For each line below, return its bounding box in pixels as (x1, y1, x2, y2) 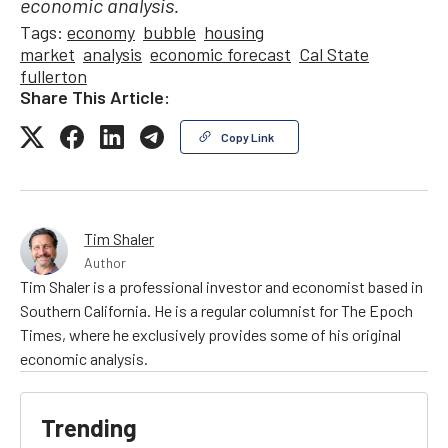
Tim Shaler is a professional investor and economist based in (20, 276, 423, 296)
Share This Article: (20, 85, 170, 108)
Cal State (299, 42, 369, 65)
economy (67, 20, 135, 43)
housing (204, 20, 264, 43)
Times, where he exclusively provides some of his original (20, 324, 401, 344)
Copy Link (221, 129, 274, 144)
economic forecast (150, 42, 291, 65)
